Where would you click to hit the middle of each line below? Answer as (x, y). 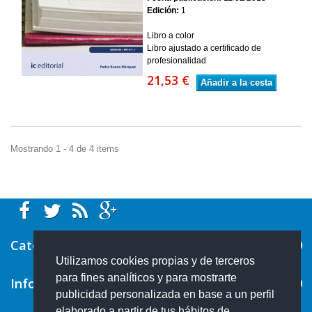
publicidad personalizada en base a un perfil (165, 295)
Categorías (44, 245)
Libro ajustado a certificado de (204, 47)
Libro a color (170, 35)
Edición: (163, 10)
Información (48, 284)
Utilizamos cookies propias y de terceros (155, 261)
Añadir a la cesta (236, 82)
